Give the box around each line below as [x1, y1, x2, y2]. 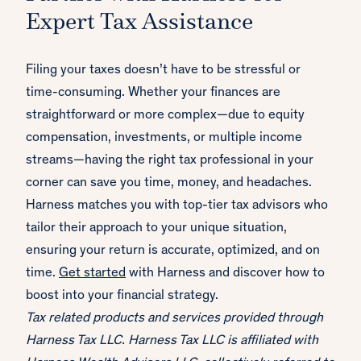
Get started [59, 267, 126, 281]
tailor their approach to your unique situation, [26, 222, 287, 236]
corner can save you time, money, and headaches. [26, 176, 312, 191]
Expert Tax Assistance [26, 11, 253, 35]
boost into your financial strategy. [26, 289, 218, 304]
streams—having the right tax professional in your [26, 154, 313, 168]
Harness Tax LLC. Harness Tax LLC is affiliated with [26, 334, 318, 349]
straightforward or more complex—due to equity [26, 109, 305, 123]
